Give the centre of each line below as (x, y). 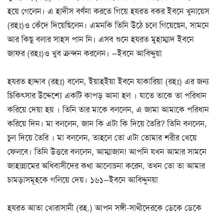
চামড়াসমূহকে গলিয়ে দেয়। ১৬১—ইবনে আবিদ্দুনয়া (83, 180)
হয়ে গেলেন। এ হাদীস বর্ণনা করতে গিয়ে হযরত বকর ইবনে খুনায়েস (108, 11)
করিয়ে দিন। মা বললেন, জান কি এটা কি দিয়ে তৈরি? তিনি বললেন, (107, 124)
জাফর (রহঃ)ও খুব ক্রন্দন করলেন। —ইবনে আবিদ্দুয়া (85, 53)
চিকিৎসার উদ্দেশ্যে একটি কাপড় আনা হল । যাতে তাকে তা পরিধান (107, 96)
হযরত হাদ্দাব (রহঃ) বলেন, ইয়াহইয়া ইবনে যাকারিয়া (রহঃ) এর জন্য (108, 82)
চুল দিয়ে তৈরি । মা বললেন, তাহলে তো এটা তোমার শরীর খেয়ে (102, 138)
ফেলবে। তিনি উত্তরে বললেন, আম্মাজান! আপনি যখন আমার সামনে (107, 152)
